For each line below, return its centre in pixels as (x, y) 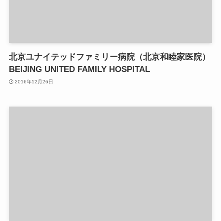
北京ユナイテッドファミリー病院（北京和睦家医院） (109, 57)
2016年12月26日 (34, 81)
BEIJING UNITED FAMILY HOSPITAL (79, 70)
